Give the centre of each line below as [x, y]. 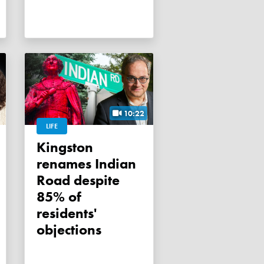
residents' [67, 213]
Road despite [78, 180]
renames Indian [86, 164]
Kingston [41, 147]
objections [69, 230]
